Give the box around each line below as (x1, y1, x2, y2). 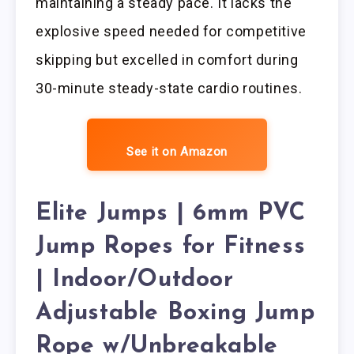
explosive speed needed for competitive (36, 22, 307, 40)
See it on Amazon (126, 144, 228, 159)
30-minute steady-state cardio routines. (36, 79, 303, 96)
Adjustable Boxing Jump (36, 301, 315, 326)
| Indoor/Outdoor (36, 268, 234, 293)
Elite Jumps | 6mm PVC (36, 201, 306, 227)
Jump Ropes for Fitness (36, 235, 306, 260)
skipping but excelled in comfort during (36, 51, 299, 68)
